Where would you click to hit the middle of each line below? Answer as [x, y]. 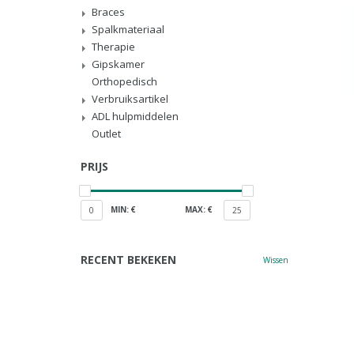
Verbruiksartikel [130, 99]
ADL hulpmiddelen [135, 116]
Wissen [275, 260]
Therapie [113, 47]
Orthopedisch [124, 81]
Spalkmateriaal [128, 29]
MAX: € [198, 209]
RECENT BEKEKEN [128, 260]
